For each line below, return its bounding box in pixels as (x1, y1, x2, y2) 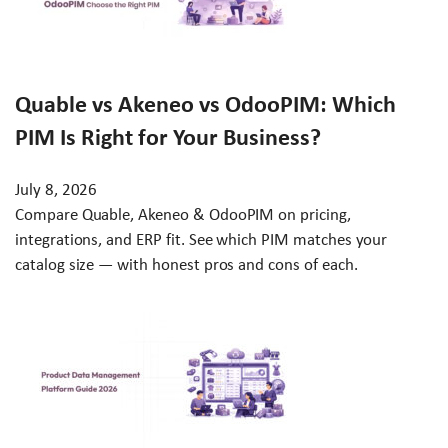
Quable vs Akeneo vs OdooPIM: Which (15, 90, 396, 117)
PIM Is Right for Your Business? (15, 123, 321, 150)
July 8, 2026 (15, 179, 98, 199)
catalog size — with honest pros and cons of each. (15, 254, 358, 274)
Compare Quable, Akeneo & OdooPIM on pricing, (15, 204, 351, 224)
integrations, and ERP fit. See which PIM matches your (15, 229, 388, 249)
